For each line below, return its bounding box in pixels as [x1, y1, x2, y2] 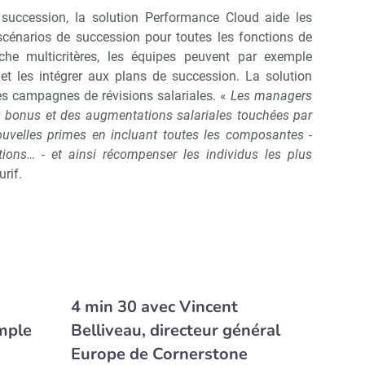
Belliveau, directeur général [70, 319, 280, 342]
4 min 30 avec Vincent [70, 296, 238, 319]
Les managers [231, 88, 313, 104]
